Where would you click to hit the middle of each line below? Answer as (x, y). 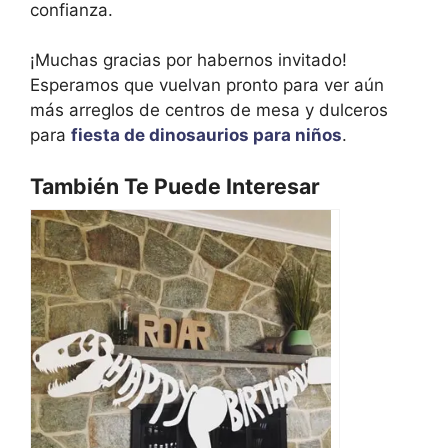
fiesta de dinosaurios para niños (206, 135)
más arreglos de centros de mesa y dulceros (209, 110)
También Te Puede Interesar (175, 185)
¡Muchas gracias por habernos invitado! (188, 60)
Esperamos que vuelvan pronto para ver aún (207, 85)
